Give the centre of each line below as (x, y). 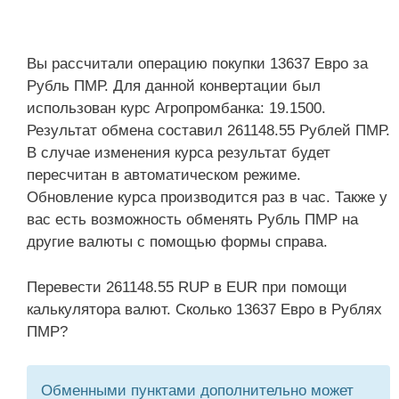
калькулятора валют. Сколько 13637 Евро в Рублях (204, 309)
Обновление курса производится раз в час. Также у (207, 197)
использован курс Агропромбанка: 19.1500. (176, 108)
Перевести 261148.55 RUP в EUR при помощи (187, 287)
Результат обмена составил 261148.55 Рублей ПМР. (208, 130)
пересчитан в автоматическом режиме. (164, 175)
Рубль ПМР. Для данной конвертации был (174, 86)
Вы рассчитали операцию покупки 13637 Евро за (197, 64)
